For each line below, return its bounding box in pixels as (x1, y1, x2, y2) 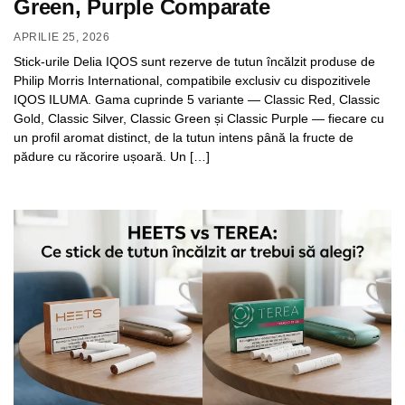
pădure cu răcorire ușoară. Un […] (14, 148, 210, 164)
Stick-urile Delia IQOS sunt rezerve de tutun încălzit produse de (14, 53, 375, 69)
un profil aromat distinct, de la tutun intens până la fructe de (14, 129, 353, 145)
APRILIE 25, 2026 (14, 30, 110, 43)
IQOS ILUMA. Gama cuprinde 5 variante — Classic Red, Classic (14, 91, 380, 107)
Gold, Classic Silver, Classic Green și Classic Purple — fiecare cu (14, 110, 384, 126)
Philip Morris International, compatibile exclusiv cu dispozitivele (14, 72, 371, 88)
